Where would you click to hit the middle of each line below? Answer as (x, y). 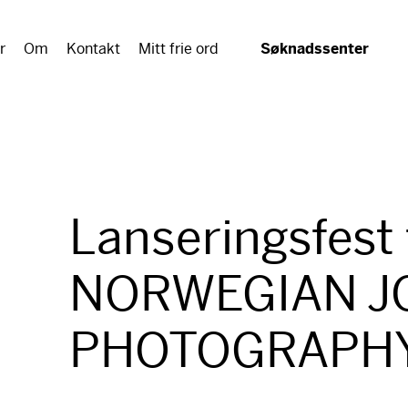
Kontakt (94, 49)
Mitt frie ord (179, 49)
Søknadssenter (314, 49)
